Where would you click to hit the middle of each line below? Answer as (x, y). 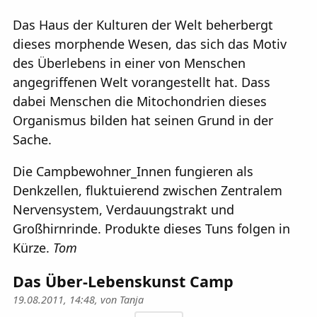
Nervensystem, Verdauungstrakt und (123, 209)
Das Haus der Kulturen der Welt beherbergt (143, 24)
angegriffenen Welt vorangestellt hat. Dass (142, 82)
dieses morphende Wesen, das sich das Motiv (150, 44)
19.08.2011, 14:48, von (66, 300)
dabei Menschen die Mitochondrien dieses (140, 101)
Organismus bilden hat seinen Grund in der (143, 120)
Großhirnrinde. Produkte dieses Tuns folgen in (151, 228)
